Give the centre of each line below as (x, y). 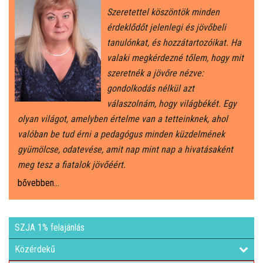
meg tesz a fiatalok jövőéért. (72, 165)
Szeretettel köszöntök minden (163, 12)
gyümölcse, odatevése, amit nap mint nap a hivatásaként (125, 150)
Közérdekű (35, 249)
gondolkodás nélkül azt (151, 89)
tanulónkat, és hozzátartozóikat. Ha (174, 43)
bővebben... (38, 183)
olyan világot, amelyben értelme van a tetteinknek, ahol (123, 119)
